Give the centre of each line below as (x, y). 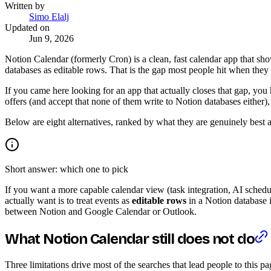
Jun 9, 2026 (51, 38)
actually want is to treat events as (68, 200)
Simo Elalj (49, 16)
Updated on (27, 27)
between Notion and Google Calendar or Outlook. (101, 211)
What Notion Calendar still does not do (130, 239)
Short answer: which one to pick (67, 169)
